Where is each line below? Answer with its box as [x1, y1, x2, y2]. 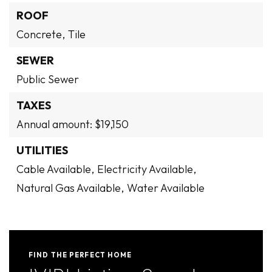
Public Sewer [16, 72, 79, 86]
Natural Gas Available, [16, 181, 124, 195]
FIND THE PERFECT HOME [29, 251, 132, 259]
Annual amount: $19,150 [16, 117, 129, 131]
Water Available [127, 181, 205, 195]
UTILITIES [16, 143, 68, 157]
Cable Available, [16, 162, 94, 176]
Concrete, [16, 27, 65, 41]
